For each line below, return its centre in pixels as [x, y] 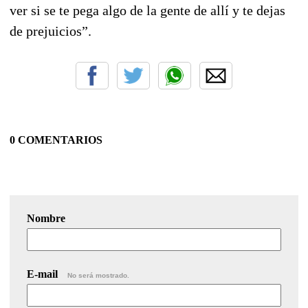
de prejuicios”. [51, 31]
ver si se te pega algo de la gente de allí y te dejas [147, 10]
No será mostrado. [98, 275]
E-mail [44, 274]
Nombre [46, 218]
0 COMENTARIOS [56, 140]
